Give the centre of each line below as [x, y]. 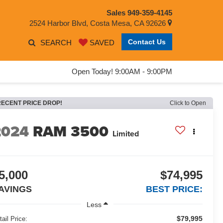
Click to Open [188, 103]
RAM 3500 [71, 131]
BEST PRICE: [174, 189]
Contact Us [147, 42]
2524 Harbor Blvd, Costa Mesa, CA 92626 [99, 23]
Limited [126, 133]
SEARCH [56, 42]
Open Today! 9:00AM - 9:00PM [122, 71]
